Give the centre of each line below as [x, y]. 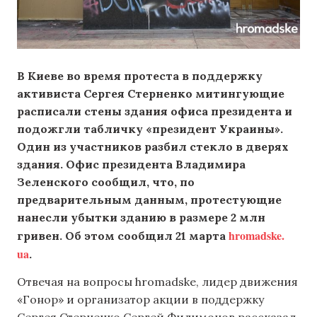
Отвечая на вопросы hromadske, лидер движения [157, 282]
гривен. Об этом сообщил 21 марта [123, 236]
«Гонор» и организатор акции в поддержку [140, 300]
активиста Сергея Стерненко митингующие [151, 93]
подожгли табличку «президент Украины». [150, 129]
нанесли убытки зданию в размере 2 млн [141, 217]
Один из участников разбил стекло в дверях [153, 146]
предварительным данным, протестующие [149, 200]
